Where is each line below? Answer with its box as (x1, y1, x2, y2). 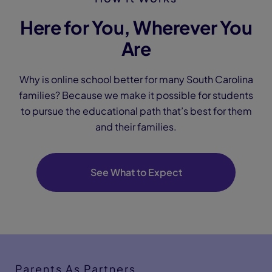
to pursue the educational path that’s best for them (20, 104, 252, 117)
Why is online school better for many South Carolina (19, 73, 253, 86)
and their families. (95, 120, 177, 133)
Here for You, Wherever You (20, 16, 252, 39)
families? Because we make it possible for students (19, 89, 253, 101)
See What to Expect (90, 166, 182, 178)
